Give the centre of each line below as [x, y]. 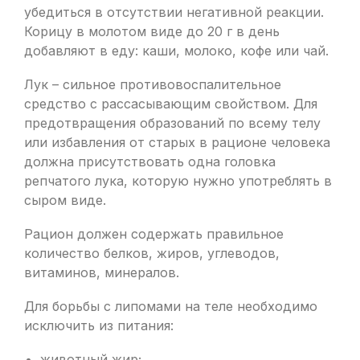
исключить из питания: [99, 325]
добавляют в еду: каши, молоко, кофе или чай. [176, 51]
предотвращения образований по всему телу [172, 123]
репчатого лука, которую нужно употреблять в [178, 181]
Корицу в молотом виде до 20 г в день [152, 31]
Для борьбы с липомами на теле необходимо [171, 306]
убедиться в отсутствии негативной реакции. [174, 12]
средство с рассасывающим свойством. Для [171, 104]
